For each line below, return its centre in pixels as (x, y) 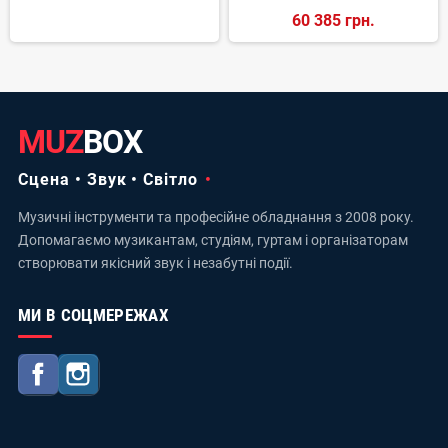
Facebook (105, 374)
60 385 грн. (333, 20)
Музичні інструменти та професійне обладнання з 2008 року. (216, 216)
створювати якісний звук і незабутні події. (155, 262)
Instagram (146, 374)
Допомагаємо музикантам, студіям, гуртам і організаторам (213, 239)
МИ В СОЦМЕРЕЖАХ (94, 314)
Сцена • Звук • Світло (108, 179)
